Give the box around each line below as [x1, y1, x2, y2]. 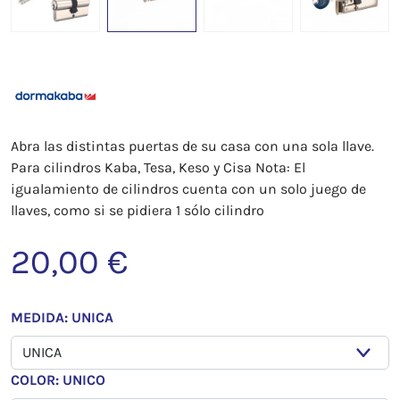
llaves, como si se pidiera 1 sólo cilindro [11, 202, 264, 220]
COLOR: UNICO [11, 371, 105, 389]
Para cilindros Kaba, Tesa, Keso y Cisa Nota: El [11, 159, 305, 177]
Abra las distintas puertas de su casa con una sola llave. [11, 137, 374, 155]
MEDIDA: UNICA [11, 309, 113, 327]
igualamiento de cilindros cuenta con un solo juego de [11, 180, 366, 198]
